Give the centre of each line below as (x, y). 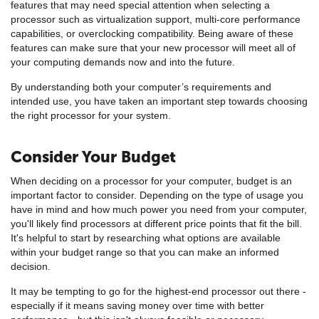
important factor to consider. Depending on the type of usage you (157, 195)
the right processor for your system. (91, 115)
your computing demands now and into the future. (123, 62)
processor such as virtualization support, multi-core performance (156, 19)
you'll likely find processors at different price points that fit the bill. (156, 223)
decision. (31, 266)
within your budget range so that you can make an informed (145, 252)
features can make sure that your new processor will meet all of (153, 47)
